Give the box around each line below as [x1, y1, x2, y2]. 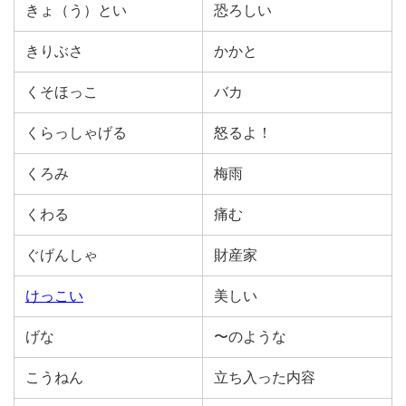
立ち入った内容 [214, 370, 315, 385]
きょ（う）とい [25, 3, 127, 18]
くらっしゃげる [25, 125, 127, 140]
